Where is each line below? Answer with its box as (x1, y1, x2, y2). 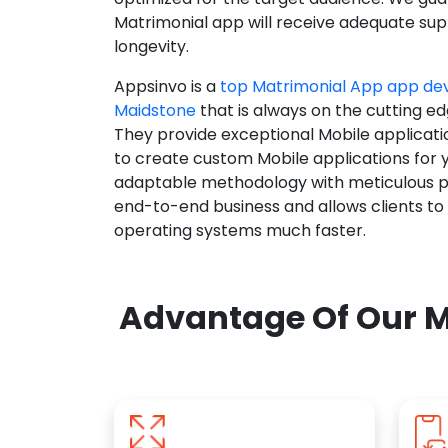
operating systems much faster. (114, 219, 366, 243)
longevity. (114, 35, 189, 59)
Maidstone (114, 99, 196, 123)
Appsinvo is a (114, 75, 220, 99)
